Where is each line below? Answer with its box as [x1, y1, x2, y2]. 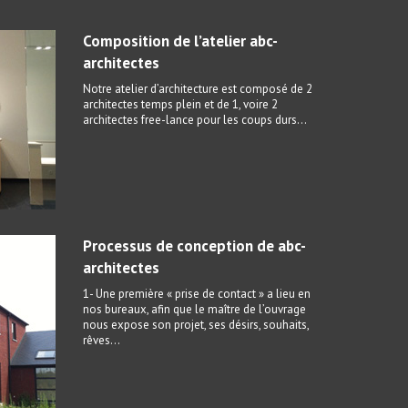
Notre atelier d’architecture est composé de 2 [83, 81, 312, 97]
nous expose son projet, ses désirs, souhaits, [83, 317, 309, 332]
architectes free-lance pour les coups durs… [83, 112, 307, 127]
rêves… [83, 332, 120, 348]
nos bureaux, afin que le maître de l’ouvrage [83, 301, 306, 317]
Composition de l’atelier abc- [83, 31, 278, 51]
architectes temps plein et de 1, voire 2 [83, 97, 278, 112]
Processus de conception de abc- [83, 236, 306, 256]
